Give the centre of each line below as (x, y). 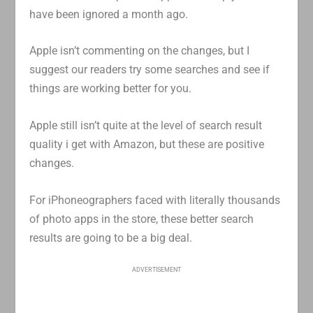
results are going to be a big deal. (111, 238)
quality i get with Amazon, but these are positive (147, 144)
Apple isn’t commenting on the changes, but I (140, 51)
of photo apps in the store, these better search (142, 219)
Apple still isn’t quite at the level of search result (146, 125)
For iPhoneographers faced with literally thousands (155, 200)
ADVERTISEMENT (156, 270)
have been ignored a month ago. (109, 14)
